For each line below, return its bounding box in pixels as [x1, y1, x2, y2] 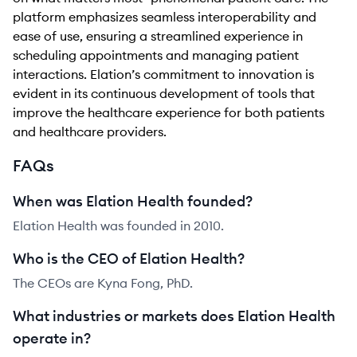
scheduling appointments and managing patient [13, 47, 299, 63]
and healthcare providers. [13, 124, 167, 139]
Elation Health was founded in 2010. [13, 218, 224, 233]
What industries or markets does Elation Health [13, 307, 335, 325]
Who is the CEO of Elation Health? [13, 249, 245, 268]
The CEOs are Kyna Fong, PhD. [13, 275, 193, 291]
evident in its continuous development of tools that [13, 85, 315, 101]
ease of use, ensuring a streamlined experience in [13, 28, 303, 44]
